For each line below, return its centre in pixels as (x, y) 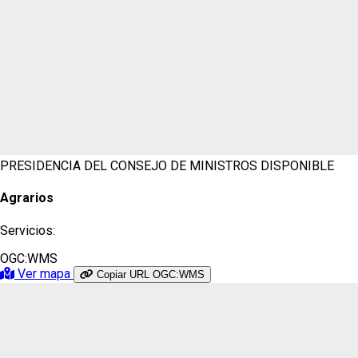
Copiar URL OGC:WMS (151, 274)
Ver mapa (44, 273)
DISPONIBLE (297, 166)
